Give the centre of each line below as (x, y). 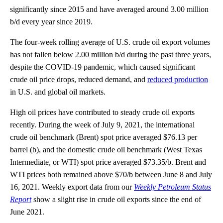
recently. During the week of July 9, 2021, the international (102, 124)
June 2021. (27, 212)
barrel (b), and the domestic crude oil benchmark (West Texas (106, 149)
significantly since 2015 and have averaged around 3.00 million (109, 9)
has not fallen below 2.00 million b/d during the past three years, (111, 54)
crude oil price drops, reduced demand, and (79, 79)
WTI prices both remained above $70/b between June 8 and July (111, 174)
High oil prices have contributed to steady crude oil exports (102, 112)
